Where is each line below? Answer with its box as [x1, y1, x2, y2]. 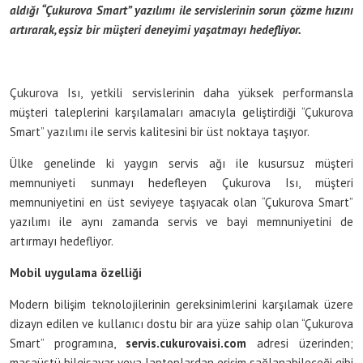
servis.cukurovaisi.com [126, 335, 257, 351]
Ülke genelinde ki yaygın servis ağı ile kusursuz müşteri [10, 156, 353, 171]
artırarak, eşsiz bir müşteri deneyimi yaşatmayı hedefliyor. [10, 22, 301, 37]
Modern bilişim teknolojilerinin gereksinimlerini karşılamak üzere [10, 297, 353, 312]
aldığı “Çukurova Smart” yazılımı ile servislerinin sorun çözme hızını [10, 2, 353, 18]
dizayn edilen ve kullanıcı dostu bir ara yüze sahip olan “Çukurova [10, 316, 353, 331]
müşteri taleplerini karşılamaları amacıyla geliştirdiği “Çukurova [10, 105, 353, 120]
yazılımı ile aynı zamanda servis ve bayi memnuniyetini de [10, 214, 353, 229]
